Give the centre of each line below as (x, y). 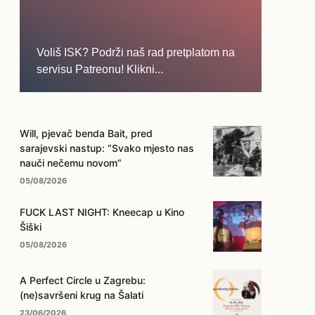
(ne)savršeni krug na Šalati (82, 295)
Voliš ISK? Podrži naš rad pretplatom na (136, 52)
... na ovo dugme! (88, 120)
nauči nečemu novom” (71, 162)
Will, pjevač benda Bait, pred (86, 133)
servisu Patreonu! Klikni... (100, 69)
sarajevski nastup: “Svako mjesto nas (107, 148)
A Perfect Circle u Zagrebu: (83, 281)
